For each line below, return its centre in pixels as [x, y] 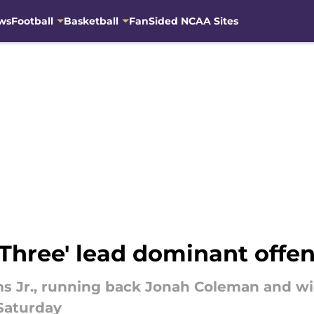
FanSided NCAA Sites [183, 21]
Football [32, 21]
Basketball [91, 21]
